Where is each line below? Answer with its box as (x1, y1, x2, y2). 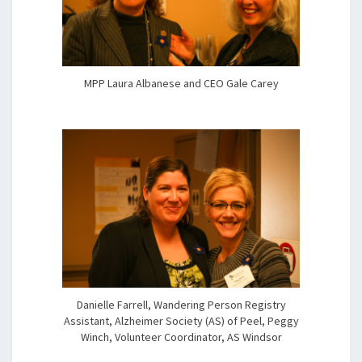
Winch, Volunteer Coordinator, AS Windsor (80, 329, 282, 344)
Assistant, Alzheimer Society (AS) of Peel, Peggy (63, 313, 299, 328)
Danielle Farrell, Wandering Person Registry (76, 297, 286, 312)
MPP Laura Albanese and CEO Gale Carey (83, 76, 279, 91)
